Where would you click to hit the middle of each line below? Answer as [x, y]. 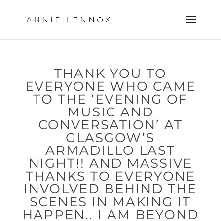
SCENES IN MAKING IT [110, 202]
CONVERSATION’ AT [110, 125]
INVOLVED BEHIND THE [110, 189]
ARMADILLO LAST [110, 150]
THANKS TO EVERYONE [110, 176]
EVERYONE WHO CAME [110, 86]
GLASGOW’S [110, 138]
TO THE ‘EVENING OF [110, 99]
